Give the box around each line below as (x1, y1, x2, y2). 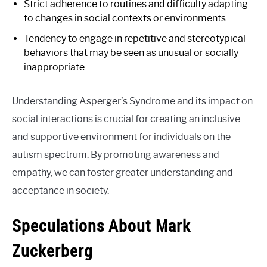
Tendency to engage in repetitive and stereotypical (24, 32, 246, 44)
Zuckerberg (12, 239, 93, 262)
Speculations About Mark (12, 214, 191, 237)
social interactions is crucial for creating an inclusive (12, 113, 240, 125)
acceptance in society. (12, 184, 109, 196)
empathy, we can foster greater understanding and (12, 166, 233, 178)
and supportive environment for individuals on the (12, 131, 231, 142)
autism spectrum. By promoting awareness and (12, 148, 219, 160)
